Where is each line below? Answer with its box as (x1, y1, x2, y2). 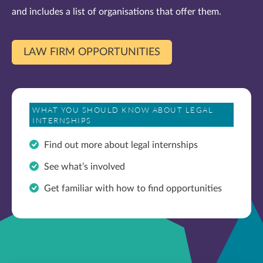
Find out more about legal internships (44, 140, 198, 150)
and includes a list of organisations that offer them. (12, 7, 221, 16)
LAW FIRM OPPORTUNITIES (23, 47, 160, 58)
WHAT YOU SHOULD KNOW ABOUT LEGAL (32, 104, 213, 114)
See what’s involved (44, 162, 125, 171)
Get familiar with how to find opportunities (44, 184, 222, 193)
